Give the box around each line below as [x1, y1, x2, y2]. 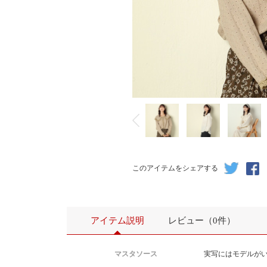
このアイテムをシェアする [132, 164, 218, 172]
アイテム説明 [91, 216, 144, 225]
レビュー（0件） [168, 216, 235, 225]
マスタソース [114, 250, 157, 258]
